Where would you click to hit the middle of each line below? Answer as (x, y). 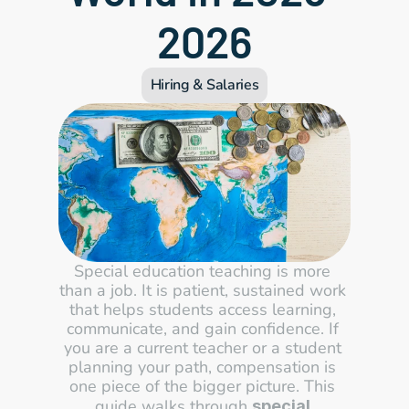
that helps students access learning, (202, 309)
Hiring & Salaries (204, 85)
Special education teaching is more (202, 271)
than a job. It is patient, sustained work (202, 290)
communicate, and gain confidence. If (202, 329)
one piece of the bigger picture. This (202, 386)
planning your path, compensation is (202, 367)
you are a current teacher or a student (202, 348)
